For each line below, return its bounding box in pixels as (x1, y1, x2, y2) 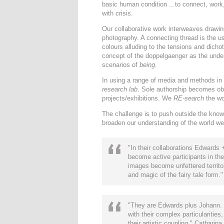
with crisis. (102, 9, 133, 17)
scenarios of (102, 61, 139, 68)
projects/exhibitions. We (102, 94, 173, 102)
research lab (102, 85, 137, 93)
